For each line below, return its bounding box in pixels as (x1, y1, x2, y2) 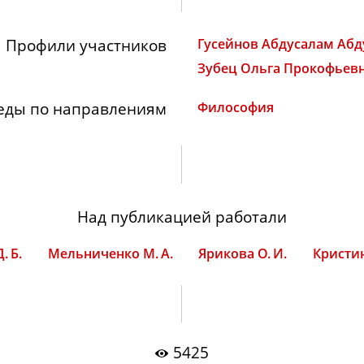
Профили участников (6, 34, 167, 55)
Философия (197, 98, 274, 117)
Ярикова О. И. (198, 244, 288, 262)
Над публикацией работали (77, 206, 287, 227)
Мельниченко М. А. (47, 244, 173, 262)
